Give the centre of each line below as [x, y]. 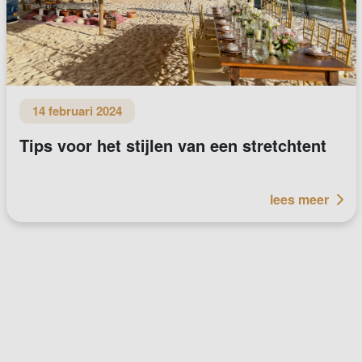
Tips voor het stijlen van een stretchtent [173, 145]
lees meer [299, 199]
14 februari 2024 [77, 110]
